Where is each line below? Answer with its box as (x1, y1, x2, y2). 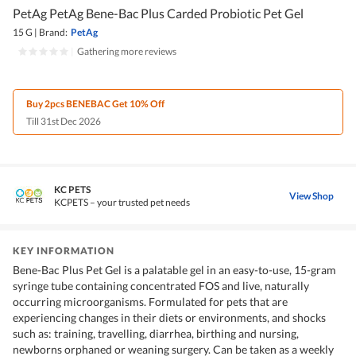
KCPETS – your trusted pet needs (54, 196, 190, 209)
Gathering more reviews (77, 45, 176, 58)
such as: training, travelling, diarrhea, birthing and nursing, (13, 327, 299, 341)
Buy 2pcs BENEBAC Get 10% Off (26, 98, 164, 110)
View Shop (289, 189, 334, 202)
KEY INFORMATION (13, 245, 114, 257)
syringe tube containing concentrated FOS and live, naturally (13, 279, 309, 293)
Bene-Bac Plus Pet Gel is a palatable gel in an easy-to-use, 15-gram (13, 263, 336, 277)
